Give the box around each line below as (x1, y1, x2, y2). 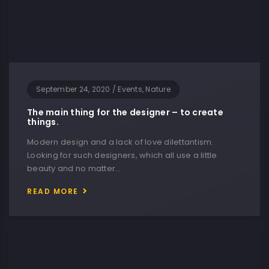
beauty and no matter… (27, 163, 121, 175)
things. (27, 116, 59, 128)
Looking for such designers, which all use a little (27, 150, 217, 162)
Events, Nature (118, 84, 171, 95)
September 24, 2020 (36, 84, 110, 95)
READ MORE (27, 186, 79, 197)
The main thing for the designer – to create (27, 106, 223, 119)
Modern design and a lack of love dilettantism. (27, 136, 214, 148)
